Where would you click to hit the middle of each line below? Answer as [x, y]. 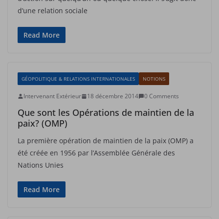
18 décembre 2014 [113, 96]
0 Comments [162, 96]
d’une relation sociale [53, 11]
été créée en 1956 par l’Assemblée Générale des [96, 153]
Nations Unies [41, 165]
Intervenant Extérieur [52, 96]
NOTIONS [154, 79]
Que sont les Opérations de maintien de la [106, 112]
